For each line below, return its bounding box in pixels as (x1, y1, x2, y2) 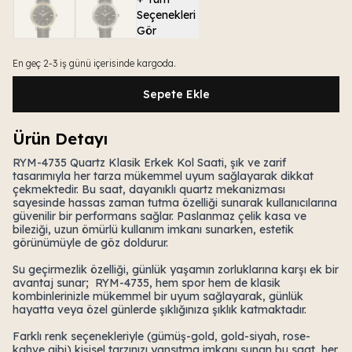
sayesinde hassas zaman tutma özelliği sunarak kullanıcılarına (13, 196, 337, 210)
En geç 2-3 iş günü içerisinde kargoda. (13, 57, 176, 69)
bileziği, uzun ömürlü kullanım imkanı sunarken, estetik (13, 222, 294, 236)
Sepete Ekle (142, 87, 210, 101)
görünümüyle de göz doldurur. (13, 236, 168, 250)
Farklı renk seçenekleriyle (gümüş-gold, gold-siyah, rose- (13, 329, 310, 343)
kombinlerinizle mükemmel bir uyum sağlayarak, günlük (13, 289, 303, 303)
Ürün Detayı (13, 129, 108, 148)
